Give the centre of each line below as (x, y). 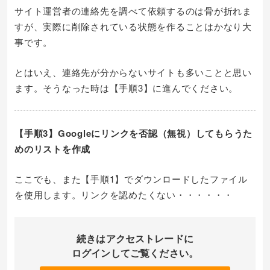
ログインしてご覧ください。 (135, 253)
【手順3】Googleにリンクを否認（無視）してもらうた (133, 133)
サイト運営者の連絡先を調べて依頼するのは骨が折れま (133, 11)
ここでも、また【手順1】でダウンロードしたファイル (131, 179)
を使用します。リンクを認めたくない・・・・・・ (124, 194)
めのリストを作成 (52, 149)
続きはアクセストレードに (135, 238)
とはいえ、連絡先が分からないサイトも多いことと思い (133, 72)
